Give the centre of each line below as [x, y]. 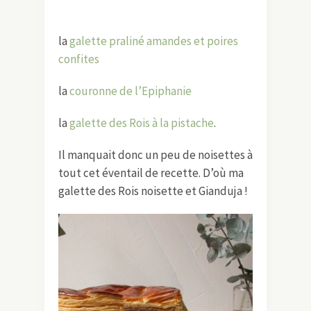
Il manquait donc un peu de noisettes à [155, 154]
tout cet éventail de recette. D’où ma [151, 173]
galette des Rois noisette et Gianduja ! [153, 191]
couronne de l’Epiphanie [131, 91]
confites [79, 59]
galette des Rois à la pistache [142, 123]
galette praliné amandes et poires [154, 41]
